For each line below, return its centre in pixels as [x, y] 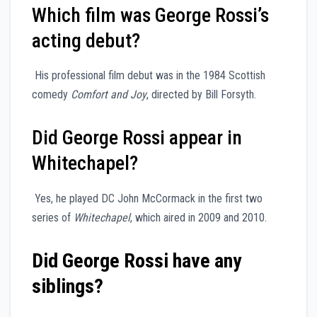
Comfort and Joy [109, 95]
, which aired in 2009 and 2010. [198, 218]
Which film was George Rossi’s [150, 15]
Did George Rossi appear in [137, 138]
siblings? [68, 287]
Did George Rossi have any [137, 261]
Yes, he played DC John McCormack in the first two [147, 199]
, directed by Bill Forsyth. [201, 95]
